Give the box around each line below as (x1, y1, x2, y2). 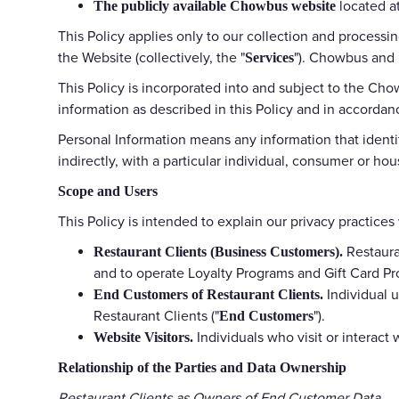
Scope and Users (58, 183, 158, 199)
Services (245, 49, 294, 65)
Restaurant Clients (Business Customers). (94, 243, 343, 259)
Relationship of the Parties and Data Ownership (58, 359, 346, 375)
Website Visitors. (94, 329, 193, 345)
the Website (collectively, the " (58, 48, 245, 67)
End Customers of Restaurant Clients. (94, 286, 323, 302)
